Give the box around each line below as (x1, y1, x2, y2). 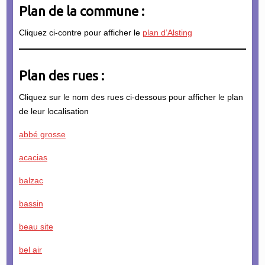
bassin (18, 198, 43, 208)
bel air (18, 244, 42, 254)
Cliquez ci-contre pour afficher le (18, 27, 143, 37)
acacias (18, 152, 47, 162)
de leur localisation (18, 106, 89, 116)
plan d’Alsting (142, 27, 192, 37)
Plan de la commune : (18, 3, 144, 18)
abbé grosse (18, 129, 66, 139)
